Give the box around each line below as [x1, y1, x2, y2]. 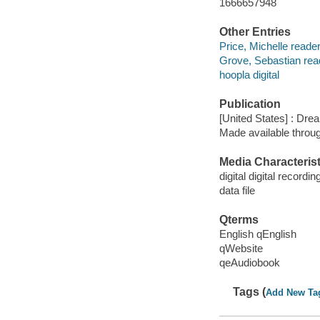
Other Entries [219, 26, 291, 39]
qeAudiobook [219, 256, 280, 269]
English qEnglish [219, 227, 296, 240]
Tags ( [233, 285, 266, 298]
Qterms [219, 214, 259, 226]
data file [219, 184, 255, 196]
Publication [219, 98, 281, 111]
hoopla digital [219, 69, 279, 81]
